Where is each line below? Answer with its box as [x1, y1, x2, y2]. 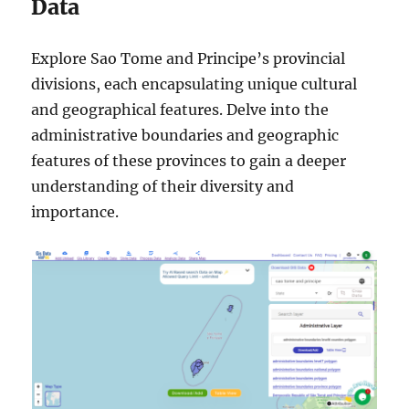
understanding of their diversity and [31, 176, 295, 195]
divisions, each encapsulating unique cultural [31, 74, 358, 93]
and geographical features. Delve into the [31, 100, 330, 119]
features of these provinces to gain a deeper [31, 151, 347, 170]
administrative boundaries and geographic [31, 125, 340, 144]
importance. [31, 202, 120, 221]
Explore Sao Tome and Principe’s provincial [31, 48, 346, 68]
